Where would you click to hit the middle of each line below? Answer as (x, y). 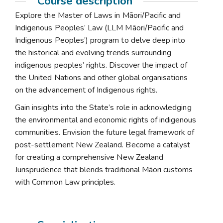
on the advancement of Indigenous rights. (86, 90)
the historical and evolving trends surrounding (93, 53)
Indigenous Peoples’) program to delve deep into (100, 40)
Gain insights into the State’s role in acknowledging (103, 108)
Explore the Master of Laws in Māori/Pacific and (98, 15)
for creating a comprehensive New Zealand (89, 157)
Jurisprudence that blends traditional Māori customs (104, 170)
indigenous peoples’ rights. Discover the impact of (101, 65)
